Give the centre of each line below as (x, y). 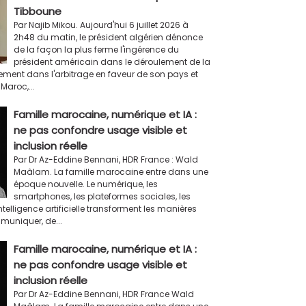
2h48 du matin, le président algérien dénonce (108, 37)
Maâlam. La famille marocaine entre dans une (111, 171)
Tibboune (37, 11)
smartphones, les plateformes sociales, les (102, 196)
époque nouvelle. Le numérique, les (85, 184)
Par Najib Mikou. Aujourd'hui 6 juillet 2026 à (101, 25)
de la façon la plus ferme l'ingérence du (96, 49)
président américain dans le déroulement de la (112, 61)
